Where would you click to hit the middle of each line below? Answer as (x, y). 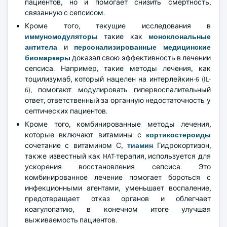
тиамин (140, 145)
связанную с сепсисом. (65, 13)
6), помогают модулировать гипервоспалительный (118, 90)
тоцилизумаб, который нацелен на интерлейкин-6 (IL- (118, 79)
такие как (123, 36)
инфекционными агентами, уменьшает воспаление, (118, 188)
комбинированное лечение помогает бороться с (118, 177)
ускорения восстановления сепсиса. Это (118, 167)
